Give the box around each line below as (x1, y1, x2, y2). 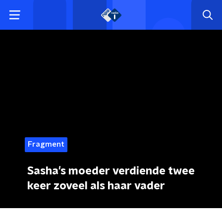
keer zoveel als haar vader (27, 180, 165, 191)
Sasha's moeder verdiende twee (27, 166, 195, 176)
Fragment (28, 141, 64, 148)
